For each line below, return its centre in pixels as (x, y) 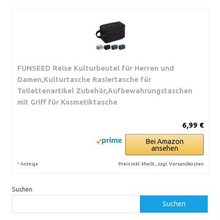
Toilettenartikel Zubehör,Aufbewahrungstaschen (105, 90)
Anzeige (29, 164)
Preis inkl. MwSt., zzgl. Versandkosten (161, 164)
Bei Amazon (165, 141)
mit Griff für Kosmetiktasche (67, 102)
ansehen (165, 148)
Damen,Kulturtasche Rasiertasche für (84, 79)
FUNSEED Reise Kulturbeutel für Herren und (96, 68)
